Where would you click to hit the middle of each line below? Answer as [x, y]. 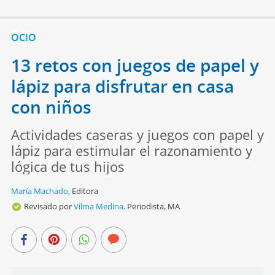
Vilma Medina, [99, 206]
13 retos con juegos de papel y [135, 65]
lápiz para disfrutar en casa [122, 86]
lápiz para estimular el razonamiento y [131, 150]
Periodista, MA [153, 206]
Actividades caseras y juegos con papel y [137, 134]
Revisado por [48, 206]
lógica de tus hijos [68, 166]
